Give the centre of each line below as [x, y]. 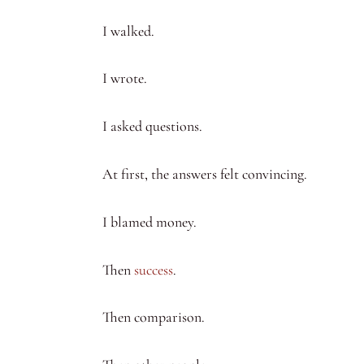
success [154, 269]
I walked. [128, 30]
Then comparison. [154, 317]
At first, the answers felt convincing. [205, 173]
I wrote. [125, 78]
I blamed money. [149, 221]
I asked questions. [152, 126]
